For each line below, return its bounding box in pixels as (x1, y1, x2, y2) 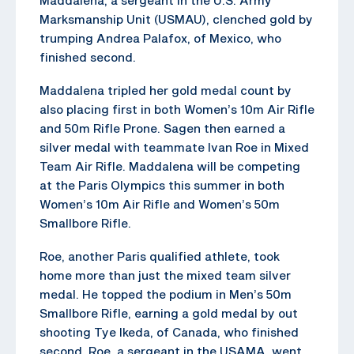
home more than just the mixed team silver (40, 267, 291, 282)
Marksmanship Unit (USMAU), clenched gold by (40, 11, 313, 26)
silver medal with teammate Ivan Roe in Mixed (40, 139, 309, 154)
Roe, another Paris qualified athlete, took (40, 248, 280, 263)
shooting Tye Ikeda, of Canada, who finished (40, 324, 299, 339)
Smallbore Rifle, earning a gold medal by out (40, 305, 298, 320)
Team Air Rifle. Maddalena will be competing (40, 158, 300, 173)
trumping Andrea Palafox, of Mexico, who (40, 30, 281, 45)
